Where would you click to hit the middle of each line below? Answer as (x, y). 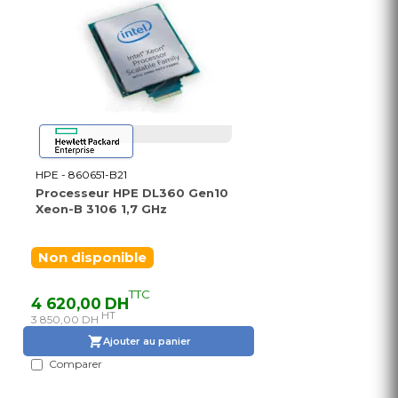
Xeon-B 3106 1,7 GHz (101, 209)
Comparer (76, 364)
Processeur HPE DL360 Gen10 (132, 193)
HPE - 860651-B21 (81, 175)
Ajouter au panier (147, 341)
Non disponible (92, 258)
